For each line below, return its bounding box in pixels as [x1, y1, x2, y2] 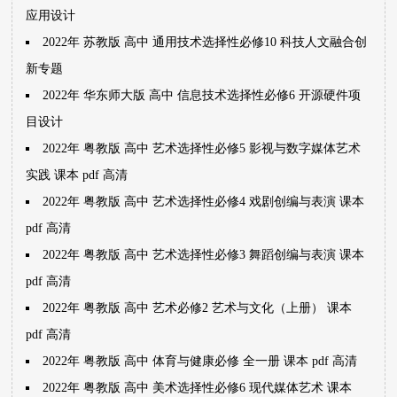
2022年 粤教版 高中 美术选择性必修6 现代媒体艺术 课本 [43, 381, 353, 394]
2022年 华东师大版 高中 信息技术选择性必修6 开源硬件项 [43, 89, 362, 102]
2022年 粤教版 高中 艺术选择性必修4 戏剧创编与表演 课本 [43, 195, 365, 208]
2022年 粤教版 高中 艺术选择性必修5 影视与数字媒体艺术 [43, 142, 362, 155]
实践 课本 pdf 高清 [26, 168, 128, 182]
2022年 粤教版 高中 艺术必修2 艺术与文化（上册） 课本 [43, 301, 353, 315]
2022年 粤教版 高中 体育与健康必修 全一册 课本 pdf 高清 [43, 354, 358, 368]
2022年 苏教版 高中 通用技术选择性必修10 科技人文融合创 [43, 35, 368, 49]
